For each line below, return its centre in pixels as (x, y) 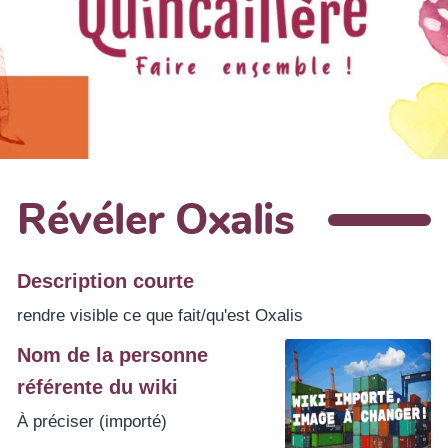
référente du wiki (97, 386)
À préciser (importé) (92, 421)
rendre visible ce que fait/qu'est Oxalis (160, 315)
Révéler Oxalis (155, 220)
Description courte (105, 280)
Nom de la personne (112, 354)
